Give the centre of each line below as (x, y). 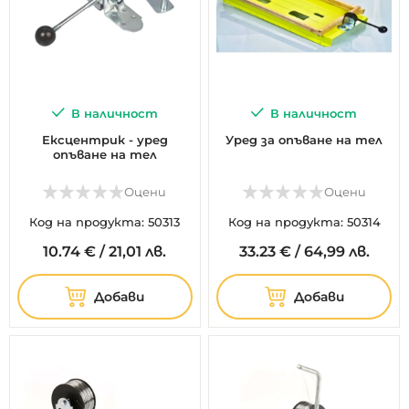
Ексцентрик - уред (105, 139)
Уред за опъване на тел (304, 139)
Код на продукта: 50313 (105, 221)
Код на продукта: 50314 (304, 221)
